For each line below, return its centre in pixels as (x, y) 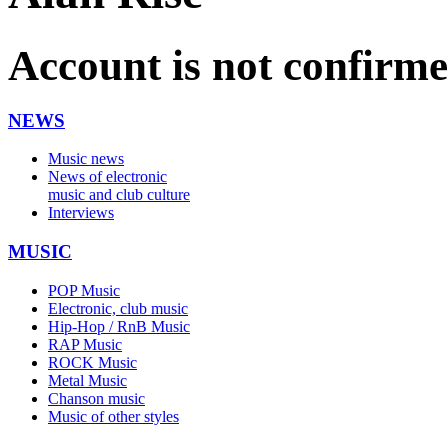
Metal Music (87, 380)
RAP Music (85, 344)
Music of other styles (113, 416)
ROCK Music (92, 362)
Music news (86, 159)
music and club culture (119, 195)
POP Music (84, 290)
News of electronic (107, 177)
